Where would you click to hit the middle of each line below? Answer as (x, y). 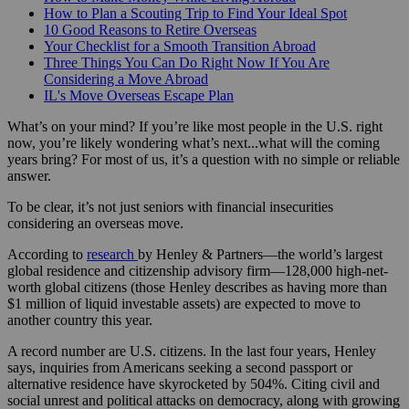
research (112, 254)
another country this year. (80, 320)
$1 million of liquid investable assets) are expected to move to (184, 303)
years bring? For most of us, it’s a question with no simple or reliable (204, 159)
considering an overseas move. (95, 223)
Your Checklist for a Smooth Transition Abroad (180, 46)
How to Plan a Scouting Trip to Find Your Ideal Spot (195, 13)
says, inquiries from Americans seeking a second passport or (180, 367)
